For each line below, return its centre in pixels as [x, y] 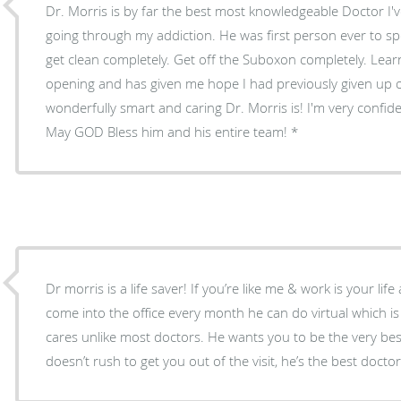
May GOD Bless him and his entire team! [167, 131]
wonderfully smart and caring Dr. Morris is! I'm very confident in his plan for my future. [177, 107]
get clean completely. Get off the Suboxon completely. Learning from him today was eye [209, 59]
